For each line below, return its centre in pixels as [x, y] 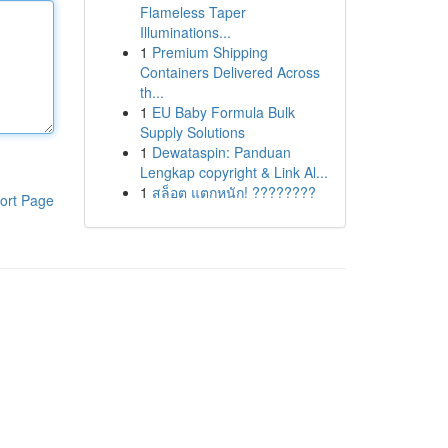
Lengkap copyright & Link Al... [233, 172]
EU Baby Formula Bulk [223, 112]
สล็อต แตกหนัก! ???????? [233, 192]
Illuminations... [185, 32]
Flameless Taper [192, 12]
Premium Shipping [209, 52]
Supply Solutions [192, 132]
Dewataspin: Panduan [221, 152]
